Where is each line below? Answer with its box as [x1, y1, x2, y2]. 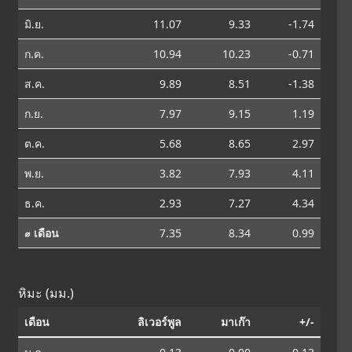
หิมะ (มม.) [18, 284, 75, 302]
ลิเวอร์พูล [137, 313, 182, 329]
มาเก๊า [221, 313, 251, 329]
